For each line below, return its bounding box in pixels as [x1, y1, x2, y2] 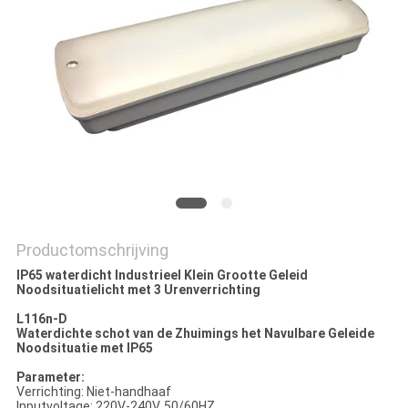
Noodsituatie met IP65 [15, 341, 153, 356]
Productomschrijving [15, 240, 168, 260]
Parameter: [15, 370, 85, 385]
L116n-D [15, 311, 67, 327]
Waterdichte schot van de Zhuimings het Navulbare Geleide [15, 326, 374, 342]
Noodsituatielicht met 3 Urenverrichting [15, 282, 260, 298]
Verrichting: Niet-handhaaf [15, 384, 171, 400]
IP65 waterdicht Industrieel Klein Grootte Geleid [15, 268, 308, 283]
